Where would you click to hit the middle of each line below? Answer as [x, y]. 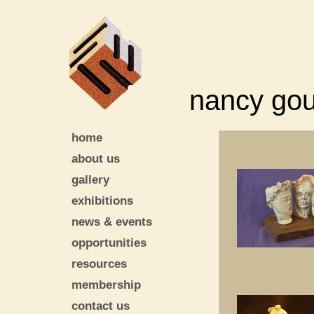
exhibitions [102, 200]
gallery [90, 179]
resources [99, 264]
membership [106, 285]
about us [96, 158]
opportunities [109, 243]
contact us [101, 306]
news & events [112, 221]
